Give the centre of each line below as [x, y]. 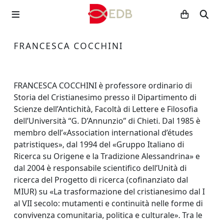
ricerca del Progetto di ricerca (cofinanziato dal [101, 180]
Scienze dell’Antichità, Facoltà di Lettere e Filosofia [106, 109]
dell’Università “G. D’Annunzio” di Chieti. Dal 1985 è [107, 121]
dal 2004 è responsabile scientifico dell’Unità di [100, 168]
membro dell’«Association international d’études [103, 133]
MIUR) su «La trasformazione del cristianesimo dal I [109, 192]
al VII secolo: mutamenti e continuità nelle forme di [108, 203]
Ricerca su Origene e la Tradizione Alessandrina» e [107, 156]
